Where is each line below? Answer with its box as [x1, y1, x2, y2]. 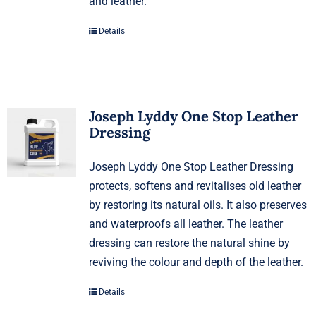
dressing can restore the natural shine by [88, 236, 290, 250]
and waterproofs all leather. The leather [88, 217, 283, 231]
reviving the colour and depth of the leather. [88, 255, 303, 269]
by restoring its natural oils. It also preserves [88, 197, 307, 212]
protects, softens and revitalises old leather [88, 178, 301, 193]
